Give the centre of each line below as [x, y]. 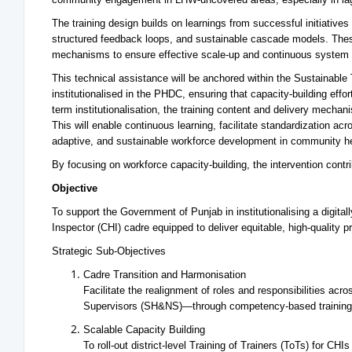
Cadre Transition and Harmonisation [165, 275]
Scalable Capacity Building [144, 330]
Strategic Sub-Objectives [109, 251]
